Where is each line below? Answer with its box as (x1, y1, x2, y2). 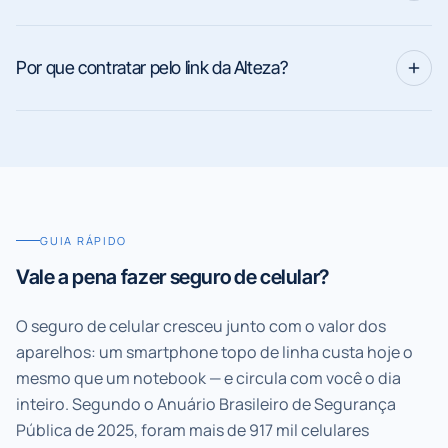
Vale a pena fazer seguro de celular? (16, 264, 330, 289)
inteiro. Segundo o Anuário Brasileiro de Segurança (16, 392, 396, 415)
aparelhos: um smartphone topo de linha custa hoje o (16, 340, 413, 363)
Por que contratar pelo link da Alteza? (16, 57, 288, 78)
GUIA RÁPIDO (40, 232, 127, 248)
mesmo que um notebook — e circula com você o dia (16, 366, 401, 389)
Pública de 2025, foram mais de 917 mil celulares (16, 418, 369, 441)
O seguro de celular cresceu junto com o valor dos (16, 314, 386, 337)
